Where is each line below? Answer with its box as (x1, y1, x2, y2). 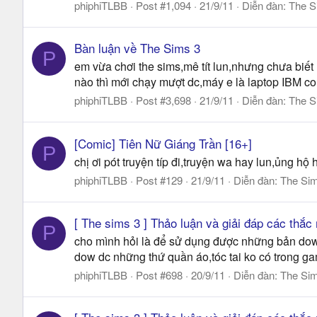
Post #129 (136, 172, 183, 188)
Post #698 (136, 267, 183, 282)
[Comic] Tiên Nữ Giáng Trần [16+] (74, 134, 252, 152)
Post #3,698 (136, 93, 191, 108)
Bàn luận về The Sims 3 (74, 39, 200, 57)
